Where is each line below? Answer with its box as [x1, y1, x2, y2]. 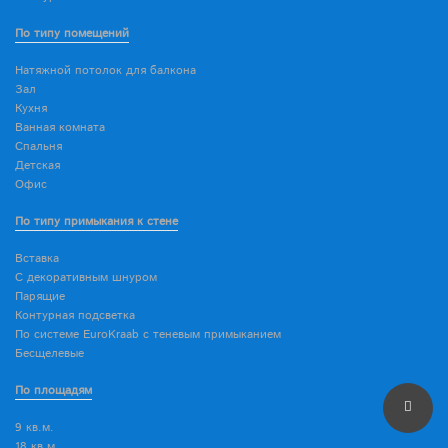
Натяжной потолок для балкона [15, 61, 196, 79]
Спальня [15, 137, 62, 155]
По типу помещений [15, 24, 129, 42]
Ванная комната [15, 118, 105, 136]
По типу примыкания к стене [15, 212, 178, 230]
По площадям [15, 381, 92, 399]
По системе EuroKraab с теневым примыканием [15, 325, 281, 343]
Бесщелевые [15, 344, 84, 362]
